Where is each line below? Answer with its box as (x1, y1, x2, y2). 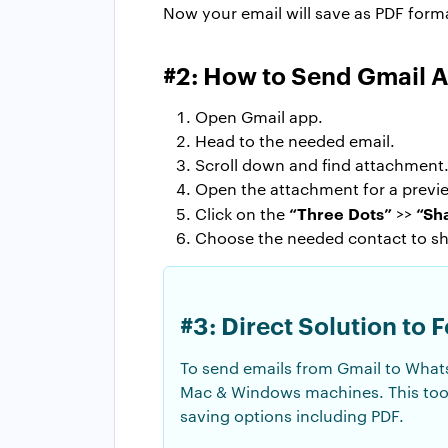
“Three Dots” (289, 202, 396, 225)
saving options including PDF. (180, 405, 404, 427)
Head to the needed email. (195, 130, 395, 152)
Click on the (195, 203, 289, 225)
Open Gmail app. (195, 106, 323, 128)
